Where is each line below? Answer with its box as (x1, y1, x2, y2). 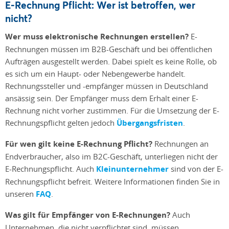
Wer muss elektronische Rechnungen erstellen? (5, 31, 191, 42)
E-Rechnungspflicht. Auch (5, 164, 96, 174)
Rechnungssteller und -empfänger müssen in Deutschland (5, 81, 208, 91)
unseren (5, 189, 36, 199)
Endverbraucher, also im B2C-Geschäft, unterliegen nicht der (5, 151, 218, 162)
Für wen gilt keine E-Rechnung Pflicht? (5, 139, 154, 150)
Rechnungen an (154, 139, 209, 149)
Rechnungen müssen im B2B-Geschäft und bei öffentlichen (5, 44, 212, 55)
